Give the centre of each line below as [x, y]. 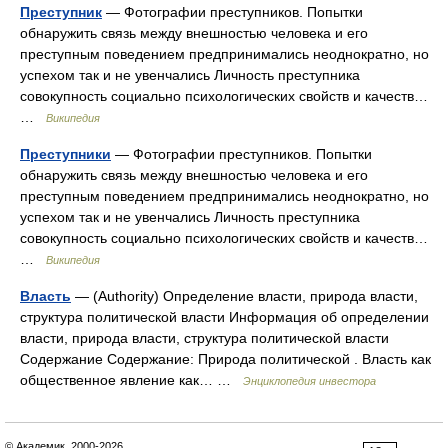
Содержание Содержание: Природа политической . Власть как [225, 359]
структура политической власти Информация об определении [224, 317]
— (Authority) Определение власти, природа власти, [244, 296]
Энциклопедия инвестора [309, 381]
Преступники [65, 154]
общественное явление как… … [131, 380]
